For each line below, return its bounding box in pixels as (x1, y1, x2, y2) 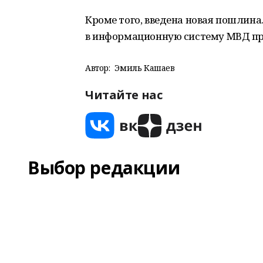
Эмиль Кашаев (114, 62, 175, 73)
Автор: (85, 62, 110, 73)
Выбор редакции (28, 156, 180, 180)
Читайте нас (85, 87, 163, 103)
